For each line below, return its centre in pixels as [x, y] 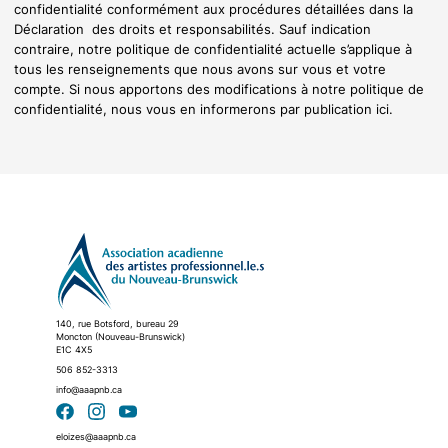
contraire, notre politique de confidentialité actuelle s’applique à [213, 48]
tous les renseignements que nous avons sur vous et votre [200, 68]
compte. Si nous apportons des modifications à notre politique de [219, 88]
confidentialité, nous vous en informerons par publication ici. [203, 108]
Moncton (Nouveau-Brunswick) [120, 336]
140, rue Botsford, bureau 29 [117, 323]
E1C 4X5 [74, 349]
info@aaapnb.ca [89, 389]
